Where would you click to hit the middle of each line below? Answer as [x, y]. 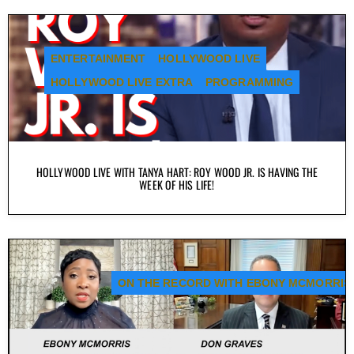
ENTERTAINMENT [98, 58]
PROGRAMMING [250, 82]
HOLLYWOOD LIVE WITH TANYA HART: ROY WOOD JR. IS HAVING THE [177, 171]
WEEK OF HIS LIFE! [177, 184]
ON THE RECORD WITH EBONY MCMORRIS [234, 282]
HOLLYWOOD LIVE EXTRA [122, 82]
